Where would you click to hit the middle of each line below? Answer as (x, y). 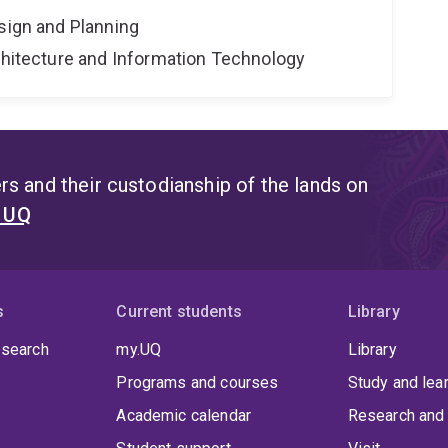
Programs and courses (197, 383)
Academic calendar (184, 416)
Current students (179, 312)
